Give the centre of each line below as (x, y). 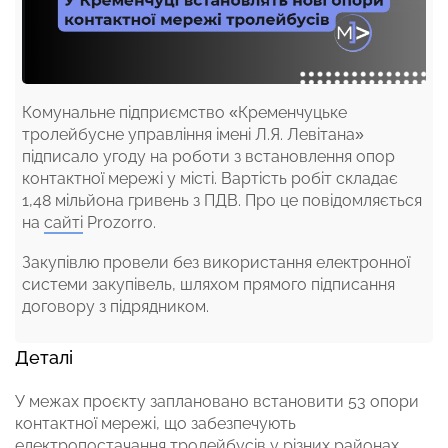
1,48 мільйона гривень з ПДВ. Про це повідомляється (222, 200)
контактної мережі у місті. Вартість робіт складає (210, 178)
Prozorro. (119, 222)
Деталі (46, 357)
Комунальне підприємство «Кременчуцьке (184, 112)
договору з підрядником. (115, 306)
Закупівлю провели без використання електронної (216, 262)
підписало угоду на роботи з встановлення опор (208, 156)
